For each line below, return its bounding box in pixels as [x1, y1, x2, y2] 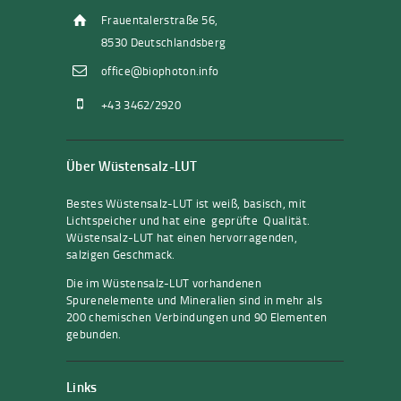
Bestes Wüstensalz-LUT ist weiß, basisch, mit [66, 195, 307, 212]
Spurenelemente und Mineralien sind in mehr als [66, 292, 322, 309]
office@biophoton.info [101, 62, 219, 79]
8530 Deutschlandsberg [101, 33, 226, 50]
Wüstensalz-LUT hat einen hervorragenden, [66, 229, 301, 246]
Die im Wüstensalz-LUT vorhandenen [66, 275, 261, 292]
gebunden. [66, 326, 122, 343]
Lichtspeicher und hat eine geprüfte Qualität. [66, 212, 311, 229]
